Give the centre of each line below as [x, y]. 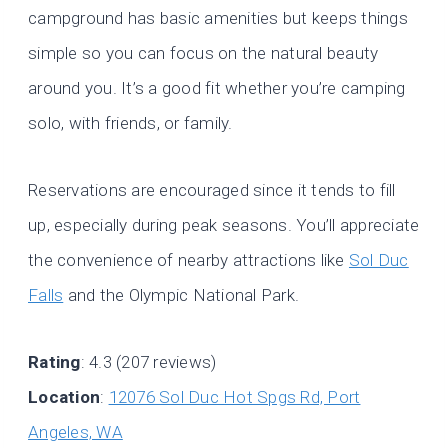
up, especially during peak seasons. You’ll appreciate [224, 224]
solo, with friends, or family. [130, 122]
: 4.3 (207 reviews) [148, 361]
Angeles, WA [75, 431]
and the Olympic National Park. [181, 294]
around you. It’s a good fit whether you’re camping [217, 87]
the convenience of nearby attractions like [188, 259]
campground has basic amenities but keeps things [218, 17]
